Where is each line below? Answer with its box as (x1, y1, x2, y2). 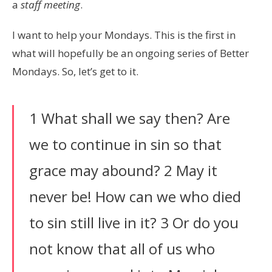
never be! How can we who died (29, 186, 241, 206)
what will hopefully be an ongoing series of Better (12, 46, 249, 60)
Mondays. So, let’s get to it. (12, 64, 138, 78)
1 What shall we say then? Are (29, 107, 230, 128)
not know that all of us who (29, 238, 215, 259)
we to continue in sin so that (29, 134, 222, 154)
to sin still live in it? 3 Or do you (29, 212, 239, 233)
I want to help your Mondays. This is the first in (12, 27, 236, 42)
